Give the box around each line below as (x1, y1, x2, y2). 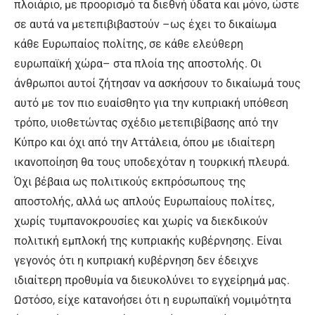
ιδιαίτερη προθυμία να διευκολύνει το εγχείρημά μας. (14, 274, 290, 287)
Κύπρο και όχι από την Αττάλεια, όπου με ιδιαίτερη (14, 136, 275, 149)
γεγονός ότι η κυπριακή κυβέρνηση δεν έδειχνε (14, 254, 259, 267)
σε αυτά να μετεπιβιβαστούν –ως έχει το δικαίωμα (14, 18, 276, 31)
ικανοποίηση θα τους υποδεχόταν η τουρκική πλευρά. (14, 155, 290, 169)
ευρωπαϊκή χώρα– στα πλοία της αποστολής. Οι (14, 57, 262, 70)
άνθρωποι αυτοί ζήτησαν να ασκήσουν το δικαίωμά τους (14, 77, 301, 90)
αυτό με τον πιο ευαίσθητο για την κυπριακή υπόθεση (14, 96, 288, 110)
